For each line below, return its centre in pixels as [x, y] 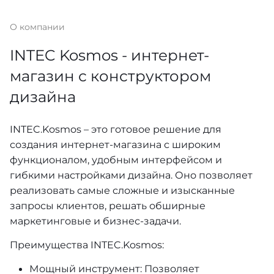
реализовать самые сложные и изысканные [122, 191]
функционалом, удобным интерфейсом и [116, 160]
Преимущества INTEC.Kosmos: [87, 245]
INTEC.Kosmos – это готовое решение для [116, 129]
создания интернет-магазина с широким [115, 145]
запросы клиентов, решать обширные [108, 206]
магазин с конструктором [110, 76]
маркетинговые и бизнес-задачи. [95, 221]
